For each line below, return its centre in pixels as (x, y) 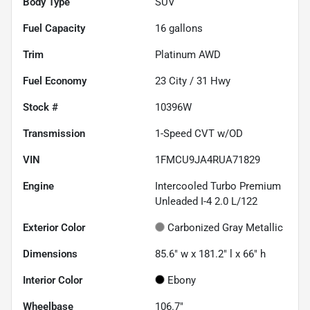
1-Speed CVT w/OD (199, 133)
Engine (38, 186)
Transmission (54, 133)
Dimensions (50, 254)
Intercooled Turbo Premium (218, 186)
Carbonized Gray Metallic (225, 227)
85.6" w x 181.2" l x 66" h (210, 254)
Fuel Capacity (54, 28)
